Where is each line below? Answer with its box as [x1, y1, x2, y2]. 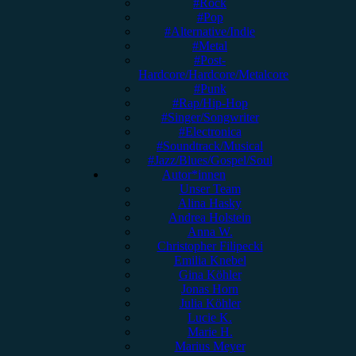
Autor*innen [162, 168, 226, 182]
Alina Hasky [178, 196, 242, 211]
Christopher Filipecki [157, 239, 263, 253]
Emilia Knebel [173, 253, 246, 268]
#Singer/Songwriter [161, 110, 259, 125]
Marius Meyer [174, 339, 246, 354]
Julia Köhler [179, 296, 241, 311]
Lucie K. [188, 311, 232, 325]
